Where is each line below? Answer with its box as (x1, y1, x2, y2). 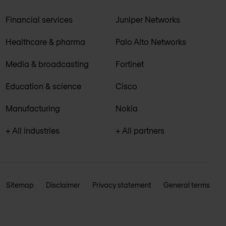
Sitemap (6, 180, 34, 189)
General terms (163, 180, 210, 189)
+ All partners (116, 125, 165, 135)
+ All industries (5, 125, 60, 135)
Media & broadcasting (5, 59, 89, 69)
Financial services (5, 14, 73, 24)
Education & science (5, 81, 81, 91)
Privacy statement (92, 180, 151, 189)
